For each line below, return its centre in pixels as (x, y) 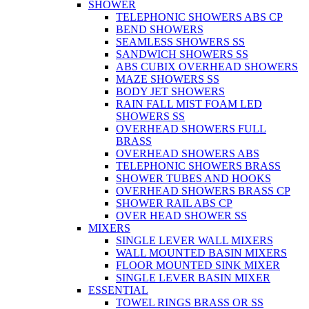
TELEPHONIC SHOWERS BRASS (198, 166)
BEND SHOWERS (160, 29)
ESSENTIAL (118, 290)
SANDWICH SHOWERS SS (182, 54)
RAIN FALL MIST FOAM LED (189, 103)
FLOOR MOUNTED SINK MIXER (198, 265)
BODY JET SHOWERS (170, 91)
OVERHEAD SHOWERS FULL (191, 128)
